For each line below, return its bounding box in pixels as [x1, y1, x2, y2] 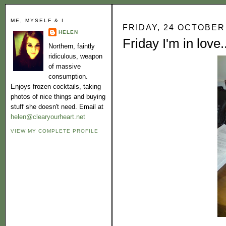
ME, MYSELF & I [11, 18, 65, 24]
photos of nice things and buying [11, 93, 105, 101]
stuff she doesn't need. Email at [11, 103, 103, 111]
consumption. [48, 73, 88, 81]
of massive [48, 63, 81, 71]
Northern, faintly [48, 42, 95, 50]
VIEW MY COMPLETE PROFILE [11, 128, 99, 134]
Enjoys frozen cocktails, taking [11, 83, 101, 91]
